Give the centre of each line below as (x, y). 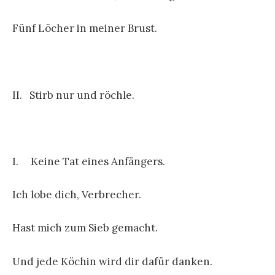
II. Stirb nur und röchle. (73, 95)
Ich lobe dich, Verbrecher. (77, 195)
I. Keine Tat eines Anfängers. (89, 162)
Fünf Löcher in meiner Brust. (85, 29)
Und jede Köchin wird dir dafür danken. (112, 261)
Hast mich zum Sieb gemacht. (85, 228)
